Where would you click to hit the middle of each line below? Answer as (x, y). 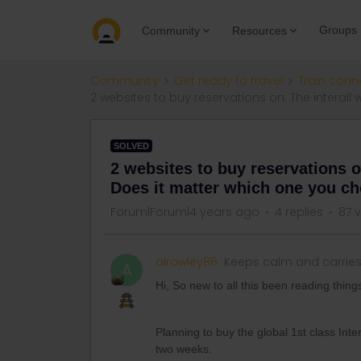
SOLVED (131, 146)
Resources (259, 30)
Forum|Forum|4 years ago (185, 212)
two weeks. (185, 349)
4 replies (299, 212)
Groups (338, 30)
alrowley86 (187, 262)
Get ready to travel (228, 81)
